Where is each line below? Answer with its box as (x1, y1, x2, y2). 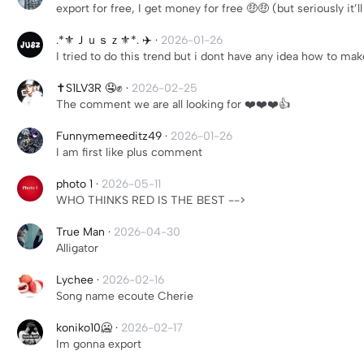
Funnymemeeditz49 (56, 129, 162, 143)
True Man (56, 225, 105, 239)
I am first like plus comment (56, 145, 202, 159)
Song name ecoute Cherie (56, 289, 193, 303)
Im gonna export (56, 337, 141, 351)
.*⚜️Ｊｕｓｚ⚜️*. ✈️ (56, 33, 152, 47)
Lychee (56, 273, 97, 287)
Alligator (56, 241, 98, 255)
